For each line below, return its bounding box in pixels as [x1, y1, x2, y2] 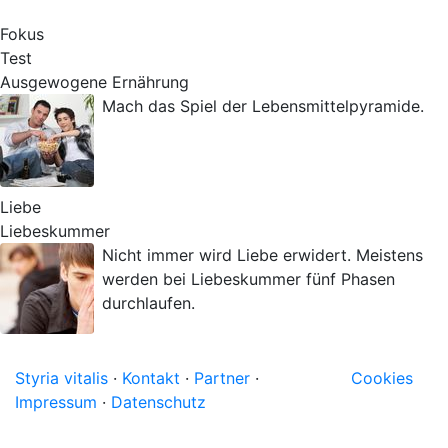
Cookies [351, 368, 413, 388]
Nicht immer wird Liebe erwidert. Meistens [102, 245, 423, 265]
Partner [194, 368, 250, 388]
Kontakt [122, 368, 180, 388]
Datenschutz [111, 392, 206, 412]
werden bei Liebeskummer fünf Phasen [102, 269, 395, 289]
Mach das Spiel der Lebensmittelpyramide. [102, 96, 424, 116]
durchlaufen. [102, 293, 195, 313]
